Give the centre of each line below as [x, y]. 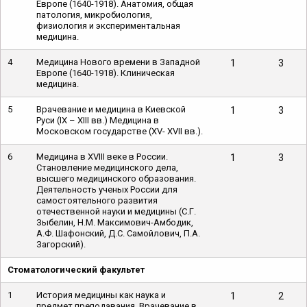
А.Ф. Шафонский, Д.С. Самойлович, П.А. [118, 233]
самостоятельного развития [97, 200]
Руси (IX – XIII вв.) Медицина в [98, 120]
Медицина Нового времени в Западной [118, 62]
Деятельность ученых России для [107, 189]
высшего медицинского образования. [116, 179]
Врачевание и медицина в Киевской [111, 109]
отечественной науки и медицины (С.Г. [116, 211]
